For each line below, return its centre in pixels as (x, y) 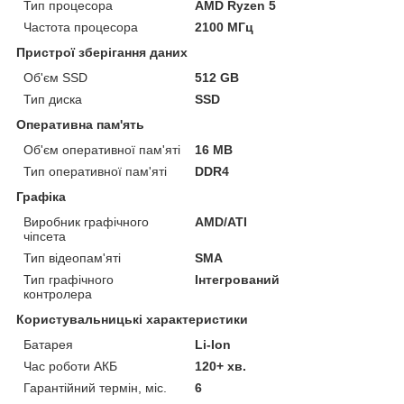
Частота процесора (81, 27)
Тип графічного (69, 279)
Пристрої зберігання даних (102, 52)
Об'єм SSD (55, 77)
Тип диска (53, 99)
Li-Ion (213, 344)
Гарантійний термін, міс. (95, 387)
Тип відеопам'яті (72, 257)
